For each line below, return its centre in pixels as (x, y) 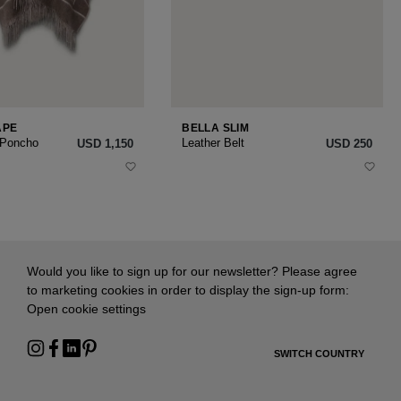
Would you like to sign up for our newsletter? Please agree (192, 271)
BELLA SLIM (216, 128)
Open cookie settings (86, 309)
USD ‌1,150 (106, 143)
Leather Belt (213, 142)
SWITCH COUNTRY (319, 354)
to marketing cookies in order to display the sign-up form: (188, 290)
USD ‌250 (349, 143)
